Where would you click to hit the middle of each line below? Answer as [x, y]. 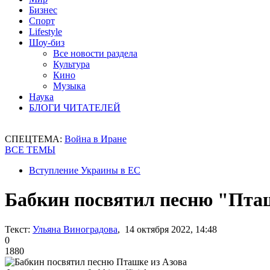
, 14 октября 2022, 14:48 [167, 229]
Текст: [17, 229]
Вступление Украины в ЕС [85, 170]
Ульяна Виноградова [75, 229]
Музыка [69, 86]
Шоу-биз [47, 42]
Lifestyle [46, 32]
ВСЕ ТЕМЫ [30, 150]
